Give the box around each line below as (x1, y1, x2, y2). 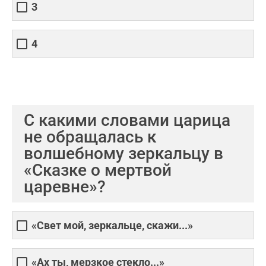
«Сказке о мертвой (24, 160, 172, 180)
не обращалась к (24, 127, 156, 147)
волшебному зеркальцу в (24, 144, 223, 163)
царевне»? (24, 177, 106, 197)
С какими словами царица (24, 110, 230, 130)
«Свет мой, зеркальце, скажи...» (31, 219, 193, 232)
